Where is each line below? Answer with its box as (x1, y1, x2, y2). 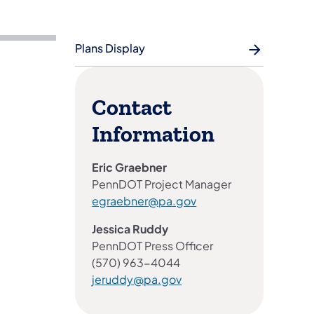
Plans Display (75, 41, 146, 56)
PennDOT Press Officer (92, 238, 214, 254)
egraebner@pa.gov (92, 193, 197, 209)
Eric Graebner (92, 160, 168, 175)
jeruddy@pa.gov (92, 272, 182, 287)
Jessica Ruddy (92, 221, 169, 237)
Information (92, 121, 215, 149)
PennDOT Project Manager (92, 177, 232, 192)
